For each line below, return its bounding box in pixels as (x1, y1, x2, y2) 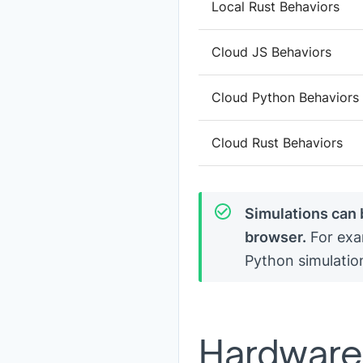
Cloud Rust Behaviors (211, 135, 343, 151)
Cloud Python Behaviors (211, 89, 359, 105)
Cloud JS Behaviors (211, 44, 331, 60)
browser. (244, 228, 306, 246)
